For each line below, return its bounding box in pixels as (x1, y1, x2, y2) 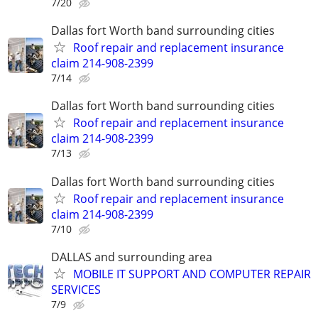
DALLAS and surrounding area (51, 248, 212, 265)
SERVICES (51, 281, 101, 297)
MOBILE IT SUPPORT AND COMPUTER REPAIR (73, 265, 311, 282)
